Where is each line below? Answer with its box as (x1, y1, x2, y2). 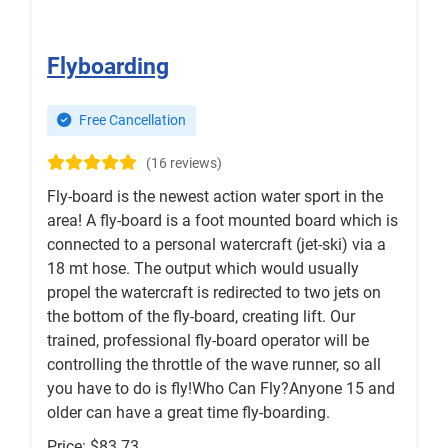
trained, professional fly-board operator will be (47, 331, 369, 351)
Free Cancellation (76, 112, 186, 130)
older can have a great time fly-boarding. (47, 403, 330, 423)
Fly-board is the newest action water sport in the (47, 187, 383, 207)
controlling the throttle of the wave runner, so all (47, 355, 381, 375)
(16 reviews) (146, 155, 222, 173)
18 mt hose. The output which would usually (47, 259, 359, 279)
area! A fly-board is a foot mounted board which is (47, 211, 398, 231)
